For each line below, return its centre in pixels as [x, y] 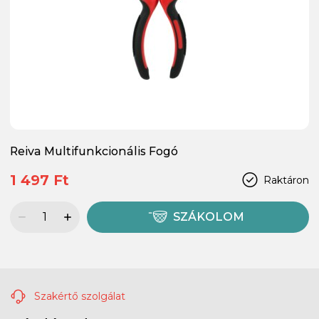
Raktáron [286, 180]
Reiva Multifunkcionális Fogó [94, 151]
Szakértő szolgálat [78, 296]
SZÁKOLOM [209, 217]
